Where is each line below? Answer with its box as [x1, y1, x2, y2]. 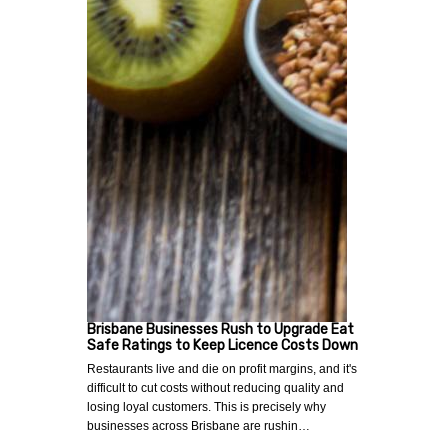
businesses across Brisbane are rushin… [87, 419, 310, 434]
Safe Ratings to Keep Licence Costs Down [87, 337, 358, 355]
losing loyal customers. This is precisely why [87, 400, 326, 415]
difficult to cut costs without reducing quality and [87, 381, 344, 396]
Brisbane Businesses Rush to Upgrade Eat [87, 321, 354, 339]
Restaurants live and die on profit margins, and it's [87, 362, 357, 377]
